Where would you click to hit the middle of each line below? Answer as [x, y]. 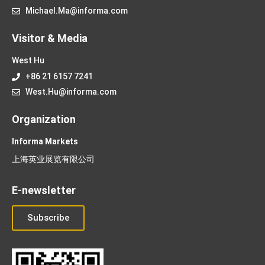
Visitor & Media [50, 38]
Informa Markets [45, 142]
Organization [44, 119]
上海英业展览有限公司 [53, 159]
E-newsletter [44, 190]
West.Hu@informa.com [71, 92]
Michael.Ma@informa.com [76, 11]
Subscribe [48, 218]
